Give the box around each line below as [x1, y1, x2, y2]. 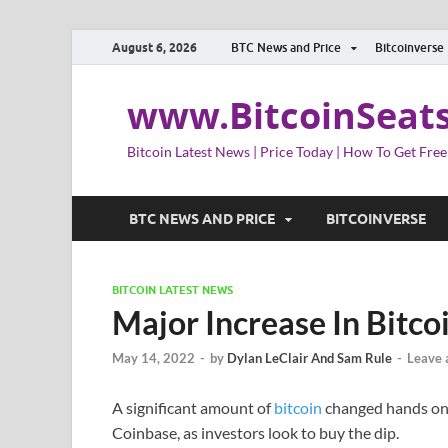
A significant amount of [112, 398, 274, 418]
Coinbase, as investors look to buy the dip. [112, 423, 399, 443]
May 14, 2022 [112, 350, 195, 367]
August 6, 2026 [112, 39, 197, 55]
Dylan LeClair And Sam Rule [227, 350, 392, 367]
